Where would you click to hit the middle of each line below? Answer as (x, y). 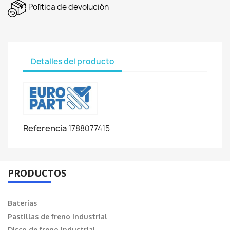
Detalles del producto (73, 61)
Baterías (22, 203)
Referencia (45, 129)
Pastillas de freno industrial (57, 217)
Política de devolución (69, 7)
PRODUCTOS (37, 173)
